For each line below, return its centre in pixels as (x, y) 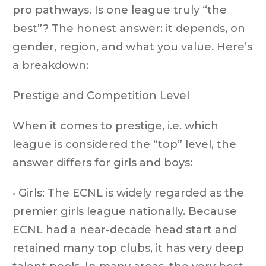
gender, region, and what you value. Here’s (132, 47)
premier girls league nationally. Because (125, 211)
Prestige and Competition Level (101, 95)
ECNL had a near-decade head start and (124, 229)
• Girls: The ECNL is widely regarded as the (128, 193)
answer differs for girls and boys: (102, 162)
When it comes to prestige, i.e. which (115, 126)
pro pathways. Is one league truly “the (120, 10)
